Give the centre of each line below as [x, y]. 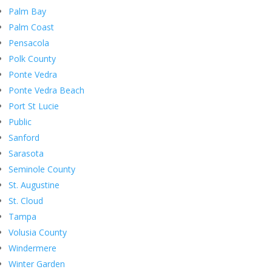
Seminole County [42, 169]
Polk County [32, 59]
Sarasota [26, 154]
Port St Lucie [34, 106]
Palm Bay [27, 12]
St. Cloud [26, 201]
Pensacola [29, 43]
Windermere [32, 248]
